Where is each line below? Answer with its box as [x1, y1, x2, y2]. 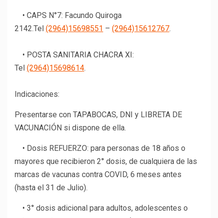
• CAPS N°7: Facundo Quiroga [15, 11, 122, 20]
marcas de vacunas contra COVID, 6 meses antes [15, 170, 182, 180]
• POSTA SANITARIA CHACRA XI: [15, 50, 134, 60]
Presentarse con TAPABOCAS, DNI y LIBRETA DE [15, 110, 182, 120]
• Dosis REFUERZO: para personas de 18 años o [15, 144, 185, 153]
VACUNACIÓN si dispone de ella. [15, 123, 126, 133]
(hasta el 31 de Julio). [15, 183, 88, 193]
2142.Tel [15, 24, 46, 34]
